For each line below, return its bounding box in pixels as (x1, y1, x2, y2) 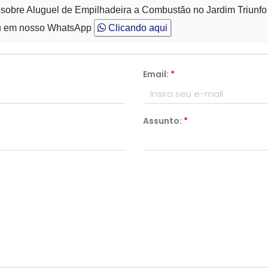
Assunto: (143, 115, 184, 127)
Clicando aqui (106, 23, 168, 33)
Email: (143, 68, 170, 80)
